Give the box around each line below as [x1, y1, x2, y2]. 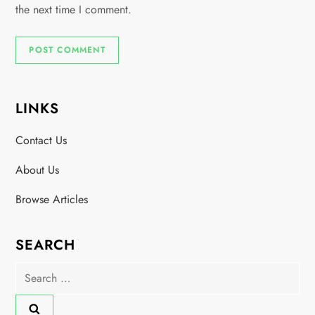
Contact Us [15, 131, 67, 148]
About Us [15, 161, 60, 178]
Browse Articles [15, 191, 89, 207]
